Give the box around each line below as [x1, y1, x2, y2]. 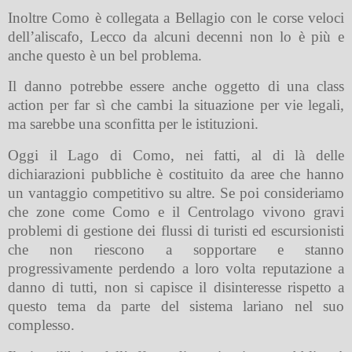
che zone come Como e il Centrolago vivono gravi [8, 203, 344, 221]
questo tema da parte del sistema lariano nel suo [8, 298, 344, 315]
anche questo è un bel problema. [8, 46, 202, 64]
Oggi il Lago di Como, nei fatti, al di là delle [8, 147, 344, 164]
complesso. [8, 317, 75, 334]
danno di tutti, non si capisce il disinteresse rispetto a [8, 279, 344, 296]
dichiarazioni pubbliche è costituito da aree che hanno [8, 166, 344, 183]
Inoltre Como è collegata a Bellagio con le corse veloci [8, 9, 344, 26]
